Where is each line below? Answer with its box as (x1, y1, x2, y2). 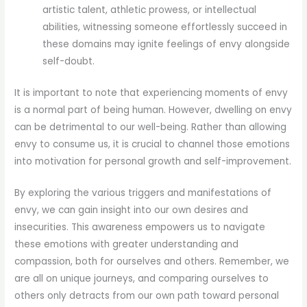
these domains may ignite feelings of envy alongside (42, 38, 291, 51)
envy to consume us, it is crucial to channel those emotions (14, 137, 291, 151)
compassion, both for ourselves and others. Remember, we (14, 255, 290, 269)
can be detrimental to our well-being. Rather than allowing (14, 120, 287, 134)
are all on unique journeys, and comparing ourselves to (14, 272, 269, 286)
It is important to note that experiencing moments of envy (14, 86, 288, 99)
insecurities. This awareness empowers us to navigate (14, 221, 266, 234)
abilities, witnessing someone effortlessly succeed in (42, 21, 288, 34)
